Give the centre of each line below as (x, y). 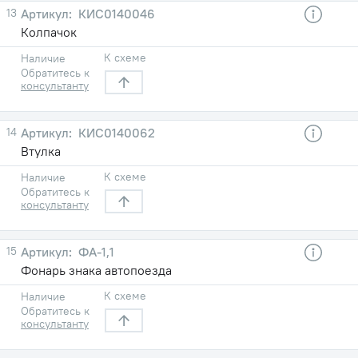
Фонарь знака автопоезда (96, 270)
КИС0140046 (115, 13)
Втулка (41, 151)
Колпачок (49, 32)
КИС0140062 (115, 132)
